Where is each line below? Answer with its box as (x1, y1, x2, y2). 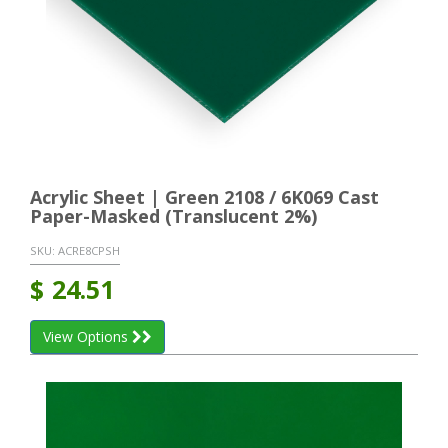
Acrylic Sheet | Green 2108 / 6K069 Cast (30, 185, 379, 209)
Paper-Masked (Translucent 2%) (30, 204, 317, 228)
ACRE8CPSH (58, 242, 120, 258)
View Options (43, 326, 132, 346)
